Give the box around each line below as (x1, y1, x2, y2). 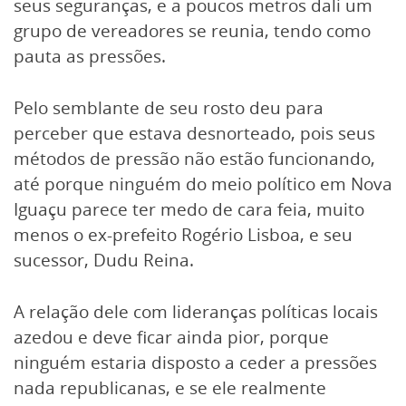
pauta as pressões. (14, 43, 166, 68)
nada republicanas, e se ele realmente (14, 375, 326, 400)
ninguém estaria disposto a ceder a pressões (14, 350, 377, 374)
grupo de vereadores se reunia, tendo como (14, 18, 371, 43)
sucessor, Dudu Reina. (14, 247, 194, 272)
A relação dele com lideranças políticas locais (14, 299, 378, 324)
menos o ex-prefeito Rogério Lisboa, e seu (14, 222, 353, 246)
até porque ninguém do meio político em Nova (14, 171, 392, 196)
